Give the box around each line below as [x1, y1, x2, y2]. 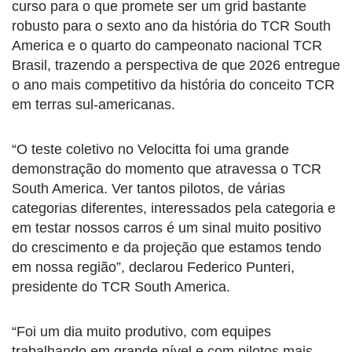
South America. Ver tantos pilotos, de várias [12, 181, 285, 197]
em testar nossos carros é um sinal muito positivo [12, 220, 321, 236]
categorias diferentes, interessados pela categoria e [12, 200, 335, 217]
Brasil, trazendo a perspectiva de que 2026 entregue [12, 57, 340, 74]
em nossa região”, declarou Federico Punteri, [12, 259, 295, 276]
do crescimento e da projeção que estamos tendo [12, 240, 321, 256]
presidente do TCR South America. [12, 279, 230, 295]
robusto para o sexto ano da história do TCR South [12, 18, 331, 35]
